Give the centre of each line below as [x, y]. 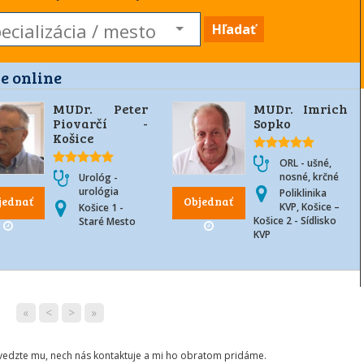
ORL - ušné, [305, 163]
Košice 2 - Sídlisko [295, 221]
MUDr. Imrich [300, 108]
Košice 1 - [102, 208]
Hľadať [234, 29]
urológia [99, 191]
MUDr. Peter [100, 108]
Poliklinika [303, 193]
